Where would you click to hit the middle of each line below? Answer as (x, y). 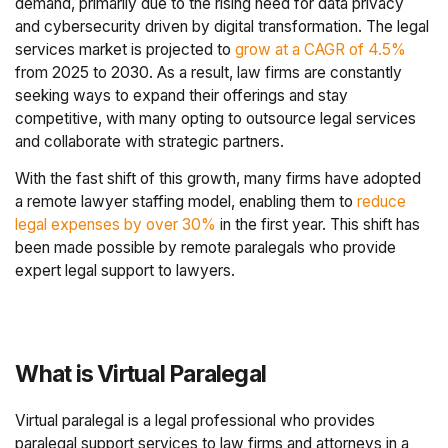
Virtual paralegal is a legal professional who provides (195, 421)
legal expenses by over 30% (116, 224)
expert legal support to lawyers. (125, 270)
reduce (382, 201)
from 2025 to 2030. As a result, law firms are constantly (209, 73)
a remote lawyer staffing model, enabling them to (186, 201)
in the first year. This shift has (318, 224)
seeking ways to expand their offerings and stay (182, 96)
